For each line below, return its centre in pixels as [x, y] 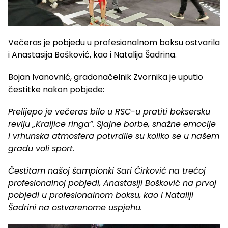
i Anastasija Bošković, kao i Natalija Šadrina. [92, 54]
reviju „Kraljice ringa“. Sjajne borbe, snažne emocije [112, 124]
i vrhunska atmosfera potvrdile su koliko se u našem [114, 136]
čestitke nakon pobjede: [56, 89]
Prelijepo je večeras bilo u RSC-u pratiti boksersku [109, 111]
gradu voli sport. [41, 148]
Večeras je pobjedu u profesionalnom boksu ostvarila [114, 42]
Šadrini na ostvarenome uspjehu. [75, 207]
